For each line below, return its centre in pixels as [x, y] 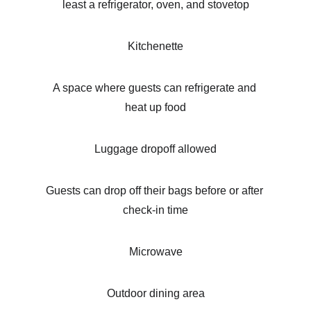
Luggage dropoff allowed [155, 149]
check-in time [155, 210]
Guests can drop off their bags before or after [155, 191]
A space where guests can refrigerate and [155, 88]
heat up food [155, 107]
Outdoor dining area [155, 293]
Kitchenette [155, 46]
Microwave [155, 252]
